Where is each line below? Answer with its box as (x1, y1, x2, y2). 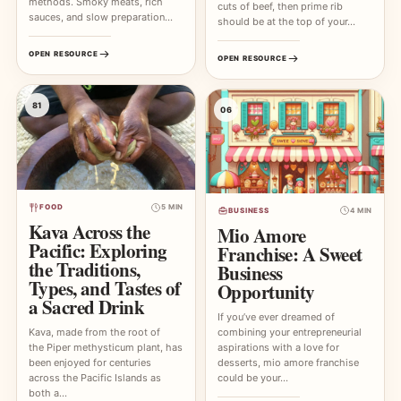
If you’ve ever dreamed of (218, 310, 335, 323)
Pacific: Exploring (29, 237, 167, 265)
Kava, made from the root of (29, 326, 160, 339)
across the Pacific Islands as (29, 371, 161, 385)
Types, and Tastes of (29, 275, 181, 303)
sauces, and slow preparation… (29, 10, 173, 23)
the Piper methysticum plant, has (29, 341, 183, 354)
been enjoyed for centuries (29, 356, 151, 370)
